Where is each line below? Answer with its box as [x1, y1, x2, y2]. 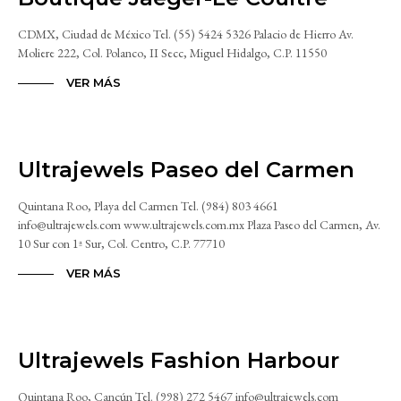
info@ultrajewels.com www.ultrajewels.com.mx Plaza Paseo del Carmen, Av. [18, 217, 380, 234]
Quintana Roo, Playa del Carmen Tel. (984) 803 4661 [18, 198, 278, 215]
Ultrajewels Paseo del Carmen [18, 157, 354, 183]
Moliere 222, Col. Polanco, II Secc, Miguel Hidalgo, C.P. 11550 [18, 45, 327, 62]
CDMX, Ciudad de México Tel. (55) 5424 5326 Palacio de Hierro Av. [18, 26, 354, 43]
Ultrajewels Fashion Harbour [18, 347, 339, 374]
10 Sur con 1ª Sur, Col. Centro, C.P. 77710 [18, 235, 225, 252]
